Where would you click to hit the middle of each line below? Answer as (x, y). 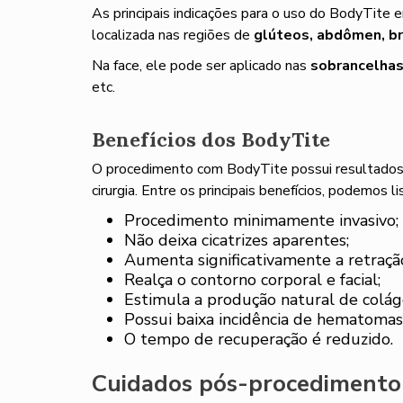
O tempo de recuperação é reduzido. (259, 339)
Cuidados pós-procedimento (246, 384)
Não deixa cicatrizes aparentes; (237, 240)
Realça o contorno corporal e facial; (252, 280)
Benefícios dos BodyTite (211, 139)
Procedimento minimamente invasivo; (261, 220)
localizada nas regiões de (173, 35)
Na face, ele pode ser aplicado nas (201, 66)
